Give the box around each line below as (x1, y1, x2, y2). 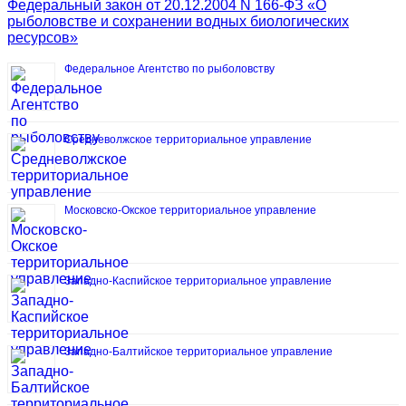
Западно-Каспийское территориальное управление (64, 274, 332, 287)
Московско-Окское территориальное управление (64, 203, 316, 217)
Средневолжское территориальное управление (64, 132, 312, 146)
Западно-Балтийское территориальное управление (64, 344, 333, 358)
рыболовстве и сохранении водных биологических (7, 13, 349, 29)
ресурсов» (7, 29, 78, 45)
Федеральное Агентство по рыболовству (64, 62, 275, 75)
